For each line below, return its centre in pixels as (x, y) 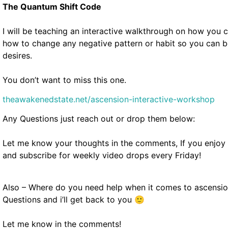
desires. (19, 55)
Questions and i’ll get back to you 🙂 (74, 199)
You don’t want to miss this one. (64, 80)
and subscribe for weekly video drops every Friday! (102, 155)
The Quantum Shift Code (52, 6)
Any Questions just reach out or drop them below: (99, 119)
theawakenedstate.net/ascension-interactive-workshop (109, 99)
